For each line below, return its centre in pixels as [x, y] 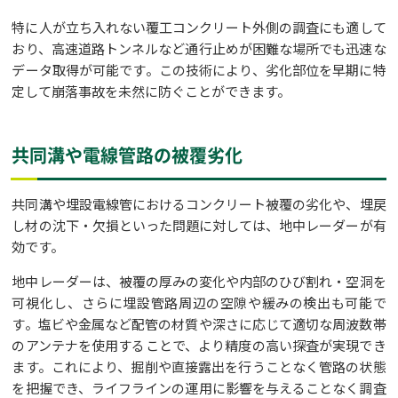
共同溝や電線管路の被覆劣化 [127, 155]
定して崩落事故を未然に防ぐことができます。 [151, 92]
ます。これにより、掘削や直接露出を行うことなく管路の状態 [199, 367]
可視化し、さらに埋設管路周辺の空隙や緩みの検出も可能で [199, 303]
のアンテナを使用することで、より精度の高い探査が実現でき [199, 346]
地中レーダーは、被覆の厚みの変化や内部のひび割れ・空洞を [199, 282]
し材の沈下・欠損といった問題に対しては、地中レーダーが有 [199, 226]
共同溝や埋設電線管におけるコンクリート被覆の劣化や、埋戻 [199, 204]
